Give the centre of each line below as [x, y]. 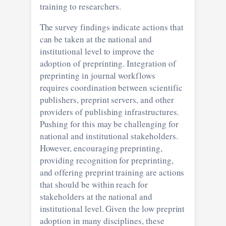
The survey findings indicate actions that [111, 27]
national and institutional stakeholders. [109, 136]
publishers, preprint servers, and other [107, 99]
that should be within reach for [94, 184]
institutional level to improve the [97, 51]
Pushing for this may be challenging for [109, 124]
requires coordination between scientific [79, 87]
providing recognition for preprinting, [106, 160]
